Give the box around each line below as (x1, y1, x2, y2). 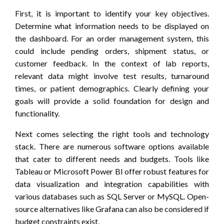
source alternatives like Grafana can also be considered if (15, 203, 209, 213)
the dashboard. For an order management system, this (15, 33, 209, 43)
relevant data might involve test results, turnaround (15, 70, 209, 80)
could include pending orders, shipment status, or (15, 45, 209, 55)
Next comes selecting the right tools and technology (15, 128, 209, 138)
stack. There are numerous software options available (15, 141, 209, 151)
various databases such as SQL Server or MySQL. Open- (15, 191, 209, 201)
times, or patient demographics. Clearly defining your (15, 83, 209, 93)
